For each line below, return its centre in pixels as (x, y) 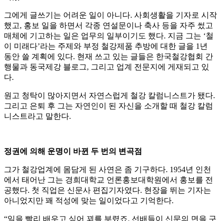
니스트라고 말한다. (37, 116)
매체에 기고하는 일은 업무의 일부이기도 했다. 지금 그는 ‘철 (109, 36)
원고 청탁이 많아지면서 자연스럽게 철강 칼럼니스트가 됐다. (110, 96)
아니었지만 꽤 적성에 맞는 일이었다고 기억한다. (89, 201)
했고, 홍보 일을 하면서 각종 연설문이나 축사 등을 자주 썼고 (109, 26)
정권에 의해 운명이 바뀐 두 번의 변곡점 (73, 151)
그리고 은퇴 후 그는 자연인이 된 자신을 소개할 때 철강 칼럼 (109, 106)
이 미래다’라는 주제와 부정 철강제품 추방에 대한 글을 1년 (106, 46)
